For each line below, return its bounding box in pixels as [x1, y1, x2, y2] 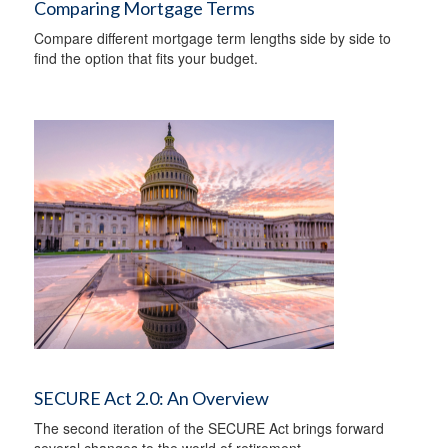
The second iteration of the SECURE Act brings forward [34, 418, 384, 438]
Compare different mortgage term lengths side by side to [34, 28, 391, 48]
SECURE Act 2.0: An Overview [34, 387, 269, 409]
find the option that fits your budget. [34, 48, 258, 68]
